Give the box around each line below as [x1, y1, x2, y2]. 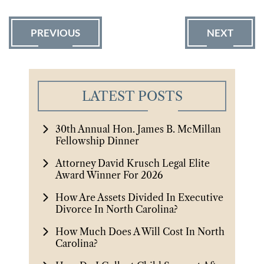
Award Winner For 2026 [55, 169, 163, 181]
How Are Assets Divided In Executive [55, 191, 223, 203]
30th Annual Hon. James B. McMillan [55, 123, 221, 135]
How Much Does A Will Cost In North [55, 225, 225, 237]
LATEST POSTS [81, 88, 183, 104]
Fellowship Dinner [55, 134, 139, 147]
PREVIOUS [31, 26, 80, 39]
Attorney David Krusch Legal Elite [55, 157, 210, 169]
